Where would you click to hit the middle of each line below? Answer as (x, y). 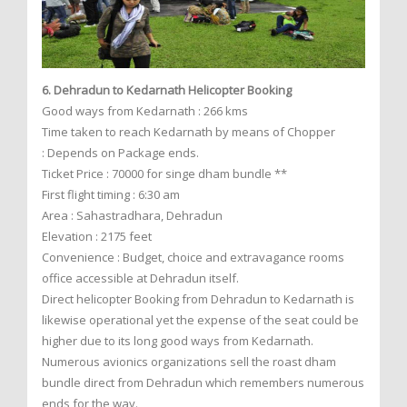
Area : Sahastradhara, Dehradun (132, 216)
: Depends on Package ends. (120, 153)
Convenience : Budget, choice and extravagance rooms (193, 258)
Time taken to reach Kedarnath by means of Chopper (189, 132)
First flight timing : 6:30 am (111, 195)
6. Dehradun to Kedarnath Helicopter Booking (167, 90)
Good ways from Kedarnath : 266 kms (145, 111)
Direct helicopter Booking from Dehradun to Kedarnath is (198, 299)
